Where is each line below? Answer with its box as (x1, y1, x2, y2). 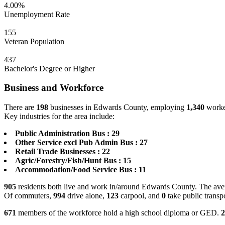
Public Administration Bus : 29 (15, 129, 120, 138)
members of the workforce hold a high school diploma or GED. (16, 208, 221, 217)
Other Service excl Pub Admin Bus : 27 (15, 138, 148, 147)
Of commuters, (4, 191, 53, 200)
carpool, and (119, 191, 162, 200)
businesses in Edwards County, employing (48, 103, 186, 112)
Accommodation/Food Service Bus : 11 (15, 165, 146, 174)
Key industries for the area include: (4, 112, 115, 121)
